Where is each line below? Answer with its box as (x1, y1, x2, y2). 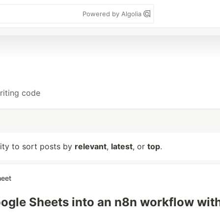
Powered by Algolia (82, 10, 143, 18)
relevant (75, 141, 107, 151)
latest (111, 141, 133, 151)
